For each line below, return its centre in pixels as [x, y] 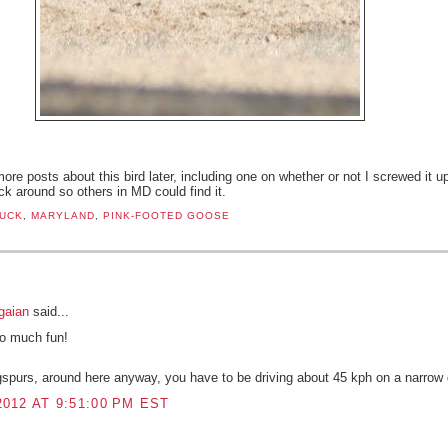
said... [48, 311]
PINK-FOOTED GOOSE [166, 216]
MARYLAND [62, 216]
